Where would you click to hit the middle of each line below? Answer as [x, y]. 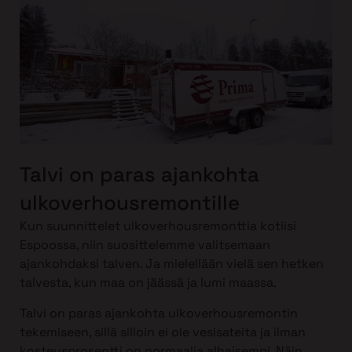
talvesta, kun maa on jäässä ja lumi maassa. [148, 283]
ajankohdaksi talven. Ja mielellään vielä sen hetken [172, 264]
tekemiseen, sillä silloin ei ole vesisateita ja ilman [163, 332]
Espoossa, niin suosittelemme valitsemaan [145, 245]
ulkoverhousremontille [130, 203]
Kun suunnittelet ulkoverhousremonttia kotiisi [158, 226]
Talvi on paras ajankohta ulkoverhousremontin [159, 313]
